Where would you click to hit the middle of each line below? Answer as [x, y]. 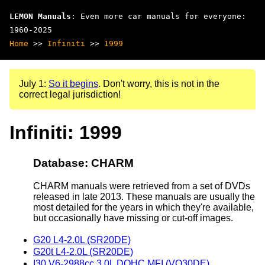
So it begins [73, 84]
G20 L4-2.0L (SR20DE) [82, 240]
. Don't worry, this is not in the [159, 84]
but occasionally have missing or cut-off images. [133, 218]
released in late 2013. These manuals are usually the [144, 196]
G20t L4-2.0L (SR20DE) [83, 251]
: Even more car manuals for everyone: [159, 16]
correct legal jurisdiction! [70, 94]
